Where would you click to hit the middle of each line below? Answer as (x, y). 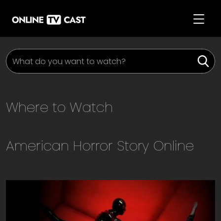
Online (172, 146)
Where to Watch (62, 107)
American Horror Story (78, 146)
